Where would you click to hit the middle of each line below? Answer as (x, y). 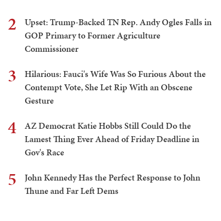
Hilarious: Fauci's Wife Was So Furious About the (115, 74)
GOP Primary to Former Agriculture (92, 36)
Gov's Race (44, 152)
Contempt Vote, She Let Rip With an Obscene (109, 87)
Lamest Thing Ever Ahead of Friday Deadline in (112, 139)
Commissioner (52, 49)
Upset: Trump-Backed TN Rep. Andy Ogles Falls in (118, 22)
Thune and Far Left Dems (72, 191)
